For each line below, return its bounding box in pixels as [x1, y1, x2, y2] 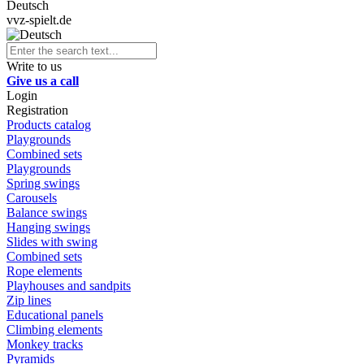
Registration [6, 102, 68, 117]
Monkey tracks [6, 336, 83, 351]
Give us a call [6, 73, 79, 88]
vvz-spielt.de [6, 12, 71, 27]
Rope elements [6, 263, 82, 278]
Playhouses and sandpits [6, 278, 131, 292]
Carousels [6, 190, 57, 205]
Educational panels [6, 307, 103, 322]
